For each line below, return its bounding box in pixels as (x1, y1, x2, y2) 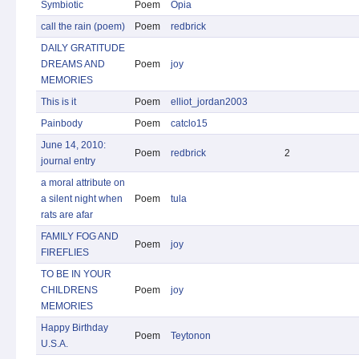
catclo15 (171, 118, 208, 129)
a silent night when (41, 193, 123, 204)
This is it (41, 96, 76, 107)
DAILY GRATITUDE (41, 42, 125, 54)
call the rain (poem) (41, 21, 125, 32)
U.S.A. (41, 338, 68, 349)
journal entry (41, 155, 95, 167)
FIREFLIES (41, 247, 89, 258)
